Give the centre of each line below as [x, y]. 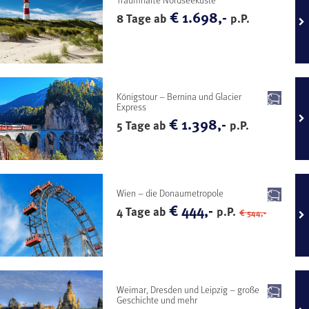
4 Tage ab [143, 211]
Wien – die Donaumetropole [170, 192]
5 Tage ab [143, 125]
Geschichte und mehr [157, 299]
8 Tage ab [143, 18]
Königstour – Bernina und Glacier [179, 96]
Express [132, 106]
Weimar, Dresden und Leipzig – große [188, 289]
